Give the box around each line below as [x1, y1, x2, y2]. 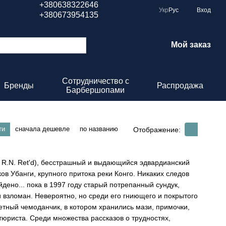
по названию [80, 125, 118, 133]
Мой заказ [171, 40, 211, 49]
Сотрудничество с [62, 77, 129, 85]
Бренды [4, 81, 34, 90]
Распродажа [157, 81, 203, 90]
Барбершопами [66, 86, 125, 94]
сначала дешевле [15, 125, 70, 133]
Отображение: [133, 125, 181, 134]
